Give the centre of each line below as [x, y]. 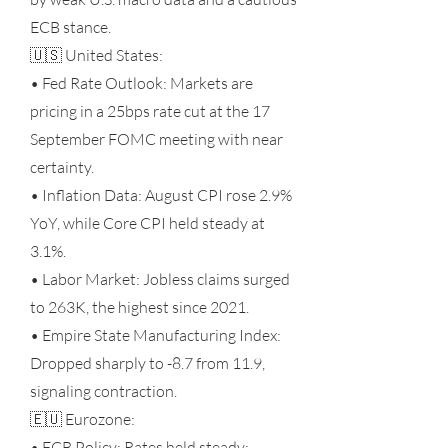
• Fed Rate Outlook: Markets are [141, 83]
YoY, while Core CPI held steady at [147, 223]
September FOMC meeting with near [156, 139]
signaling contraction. [103, 391]
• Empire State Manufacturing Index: [155, 335]
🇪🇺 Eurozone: [82, 419]
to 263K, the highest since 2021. [139, 307]
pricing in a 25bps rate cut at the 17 [150, 111]
